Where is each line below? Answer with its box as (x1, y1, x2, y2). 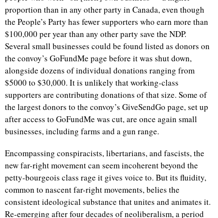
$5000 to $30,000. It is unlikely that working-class (5, 77, 179, 88)
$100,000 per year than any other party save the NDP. (5, 28, 186, 39)
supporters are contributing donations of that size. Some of (5, 89, 207, 100)
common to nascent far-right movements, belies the (5, 184, 180, 195)
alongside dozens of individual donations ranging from (5, 65, 195, 76)
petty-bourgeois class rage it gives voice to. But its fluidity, (5, 172, 206, 183)
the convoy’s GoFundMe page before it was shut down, (5, 53, 192, 64)
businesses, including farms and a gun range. (5, 126, 159, 137)
